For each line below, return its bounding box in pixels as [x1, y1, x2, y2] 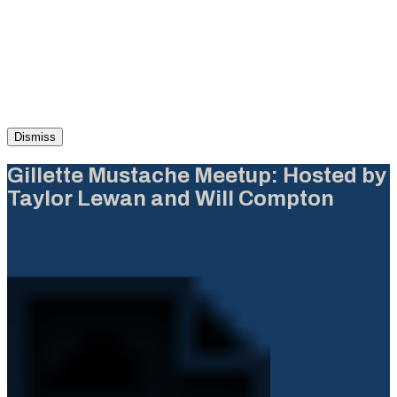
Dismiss [14, 129, 56, 144]
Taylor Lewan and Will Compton [7, 186, 334, 210]
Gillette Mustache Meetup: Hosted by [7, 163, 386, 187]
